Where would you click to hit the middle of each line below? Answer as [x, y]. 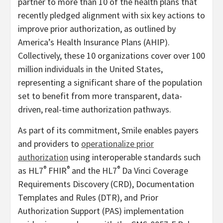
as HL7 [31, 171]
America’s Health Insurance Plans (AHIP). [94, 42]
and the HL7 [93, 171]
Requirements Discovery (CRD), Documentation [106, 184]
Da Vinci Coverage [154, 171]
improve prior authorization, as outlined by [97, 29]
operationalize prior [117, 144]
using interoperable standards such [134, 157]
